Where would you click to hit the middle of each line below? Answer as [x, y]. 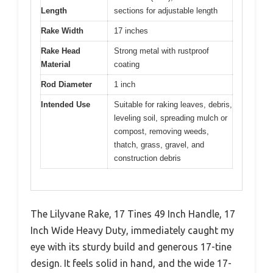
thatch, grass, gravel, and [159, 145]
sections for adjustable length [166, 11]
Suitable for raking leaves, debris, [173, 105]
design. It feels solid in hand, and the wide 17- [131, 263]
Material [56, 65]
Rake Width [62, 31]
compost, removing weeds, [161, 132]
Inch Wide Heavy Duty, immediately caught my [132, 230]
